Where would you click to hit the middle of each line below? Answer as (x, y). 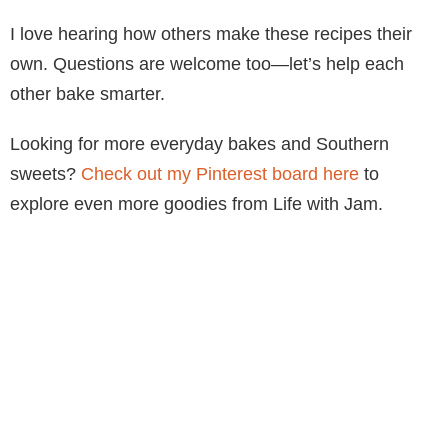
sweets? (45, 173)
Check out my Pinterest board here (220, 173)
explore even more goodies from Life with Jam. (196, 203)
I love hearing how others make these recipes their (211, 33)
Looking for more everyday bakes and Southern (199, 143)
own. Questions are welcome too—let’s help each (207, 63)
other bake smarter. (87, 93)
